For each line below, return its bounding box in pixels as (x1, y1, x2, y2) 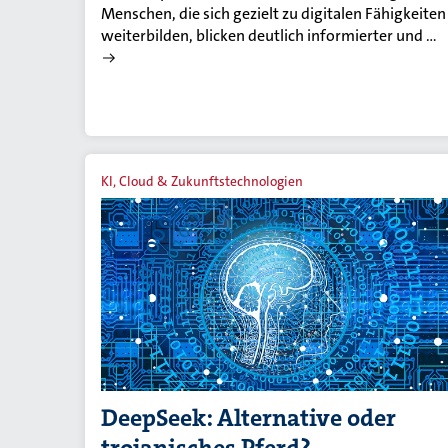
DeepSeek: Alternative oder (101, 402, 396, 435)
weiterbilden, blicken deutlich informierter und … (101, 25, 437, 47)
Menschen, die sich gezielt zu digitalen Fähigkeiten (101, 3, 446, 25)
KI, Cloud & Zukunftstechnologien (101, 173, 303, 191)
